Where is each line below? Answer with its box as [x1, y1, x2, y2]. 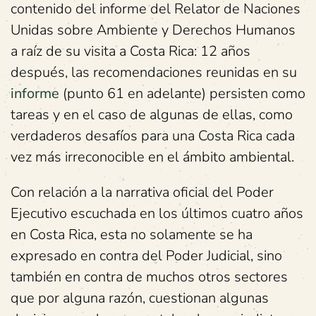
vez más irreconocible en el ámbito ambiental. [11, 147, 294, 166]
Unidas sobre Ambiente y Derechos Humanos [11, 20, 296, 39]
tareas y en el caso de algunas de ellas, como [11, 105, 293, 124]
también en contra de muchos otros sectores [11, 267, 288, 286]
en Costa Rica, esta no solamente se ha [11, 225, 253, 244]
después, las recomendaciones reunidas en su [11, 63, 297, 82]
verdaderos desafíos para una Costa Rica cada [11, 126, 295, 145]
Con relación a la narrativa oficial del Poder [11, 183, 274, 202]
